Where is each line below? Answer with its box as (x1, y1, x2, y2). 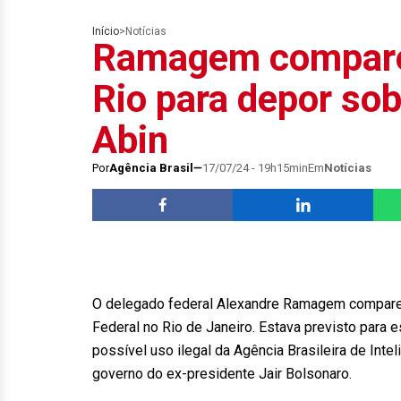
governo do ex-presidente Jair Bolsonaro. (92, 365, 352, 382)
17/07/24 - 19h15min (202, 161, 308, 175)
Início (92, 25, 119, 38)
